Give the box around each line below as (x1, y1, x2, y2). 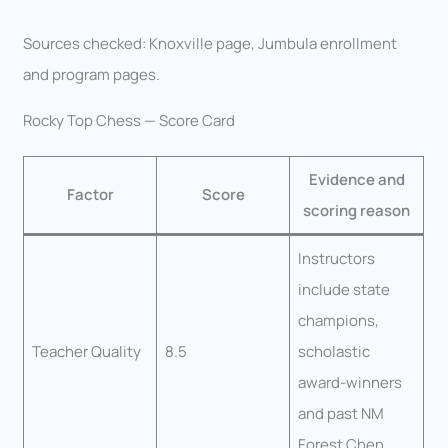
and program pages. (23, 64, 161, 86)
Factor (66, 184, 114, 206)
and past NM (297, 403, 384, 425)
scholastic (297, 341, 370, 363)
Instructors (297, 248, 375, 270)
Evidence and (308, 169, 405, 191)
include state (297, 279, 390, 301)
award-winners (297, 372, 402, 394)
